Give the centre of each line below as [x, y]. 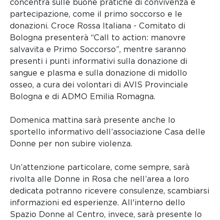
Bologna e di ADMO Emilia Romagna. [82, 97]
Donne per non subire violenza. [71, 144]
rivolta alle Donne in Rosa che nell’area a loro [99, 179]
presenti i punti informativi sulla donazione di [98, 61]
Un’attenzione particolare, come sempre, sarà [100, 167]
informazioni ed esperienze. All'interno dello [97, 203]
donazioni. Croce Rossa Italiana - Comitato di [97, 26]
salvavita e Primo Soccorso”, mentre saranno [98, 50]
